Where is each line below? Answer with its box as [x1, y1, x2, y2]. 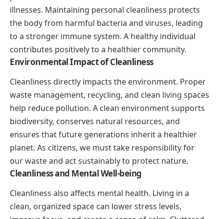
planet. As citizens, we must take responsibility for [10, 142, 195, 153]
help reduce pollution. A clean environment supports [10, 103, 205, 114]
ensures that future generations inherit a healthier [10, 129, 197, 140]
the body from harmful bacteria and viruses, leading [10, 17, 203, 28]
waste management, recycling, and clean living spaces [10, 89, 209, 101]
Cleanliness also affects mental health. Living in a [10, 188, 189, 199]
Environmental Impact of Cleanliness [10, 56, 153, 67]
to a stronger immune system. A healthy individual [10, 30, 196, 42]
